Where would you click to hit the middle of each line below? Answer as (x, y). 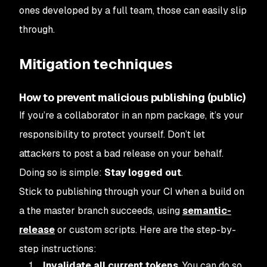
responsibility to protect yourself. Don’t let (112, 134)
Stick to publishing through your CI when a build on (132, 192)
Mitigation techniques (96, 64)
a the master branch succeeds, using (101, 211)
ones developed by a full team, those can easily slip (133, 10)
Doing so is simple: (62, 173)
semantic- (207, 211)
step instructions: (58, 249)
